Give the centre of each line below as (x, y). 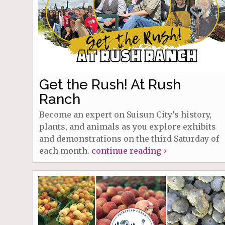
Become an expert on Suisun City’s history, (125, 114)
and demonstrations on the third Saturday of (129, 138)
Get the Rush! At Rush (110, 84)
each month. (65, 150)
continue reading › (129, 150)
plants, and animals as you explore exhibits (127, 126)
